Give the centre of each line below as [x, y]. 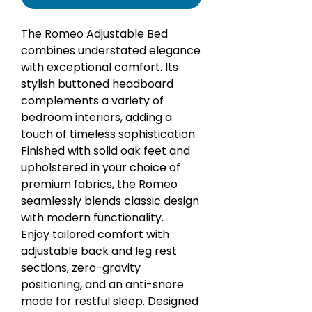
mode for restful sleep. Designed [110, 301]
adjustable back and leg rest [99, 251]
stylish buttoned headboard [97, 84]
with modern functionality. [92, 217]
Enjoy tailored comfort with [95, 234]
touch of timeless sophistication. [109, 134]
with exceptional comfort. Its [100, 67]
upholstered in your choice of [101, 167]
